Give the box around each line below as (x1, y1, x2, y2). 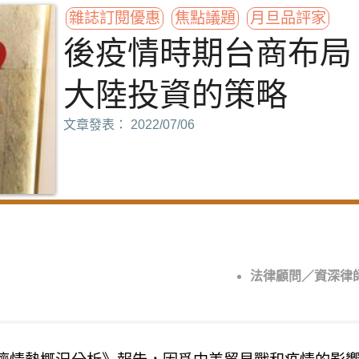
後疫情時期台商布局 (63, 35, 352, 71)
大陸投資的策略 (63, 77, 288, 113)
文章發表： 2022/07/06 (63, 118, 195, 132)
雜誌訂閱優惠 (69, 10, 160, 27)
